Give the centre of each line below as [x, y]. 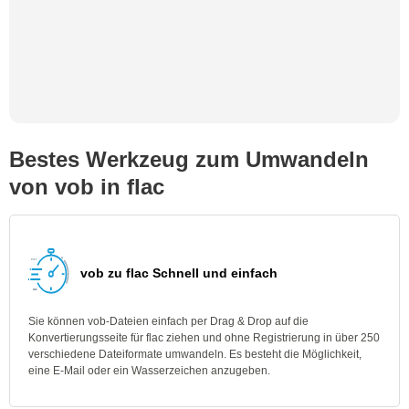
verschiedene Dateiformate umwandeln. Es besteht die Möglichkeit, [195, 354]
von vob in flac [87, 187]
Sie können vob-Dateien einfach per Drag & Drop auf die [168, 321]
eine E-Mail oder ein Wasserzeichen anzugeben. [149, 371]
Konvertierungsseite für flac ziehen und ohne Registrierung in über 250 [204, 338]
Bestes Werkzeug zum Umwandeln [189, 159]
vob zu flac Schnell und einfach [179, 273]
